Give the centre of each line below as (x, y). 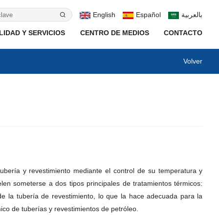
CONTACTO (183, 33)
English (104, 15)
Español (149, 15)
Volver (193, 61)
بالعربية (192, 15)
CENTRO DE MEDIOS (114, 33)
